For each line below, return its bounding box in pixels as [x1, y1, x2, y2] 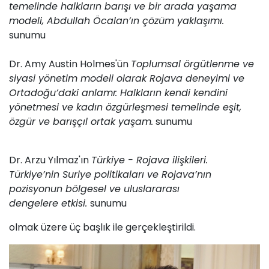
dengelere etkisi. [9, 196, 90, 211]
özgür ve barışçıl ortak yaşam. [9, 115, 153, 129]
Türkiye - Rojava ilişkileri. [91, 153, 208, 168]
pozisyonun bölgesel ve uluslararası [9, 182, 180, 196]
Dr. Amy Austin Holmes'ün [9, 57, 131, 71]
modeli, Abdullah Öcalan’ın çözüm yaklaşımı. [9, 14, 224, 28]
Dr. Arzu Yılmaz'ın [9, 153, 91, 168]
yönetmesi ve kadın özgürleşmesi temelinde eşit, [9, 100, 241, 115]
